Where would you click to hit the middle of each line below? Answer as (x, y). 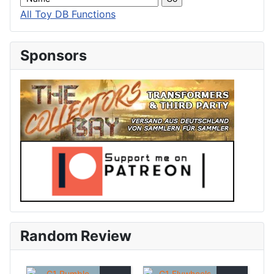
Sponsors (54, 56)
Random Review (76, 236)
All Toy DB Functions (68, 14)
